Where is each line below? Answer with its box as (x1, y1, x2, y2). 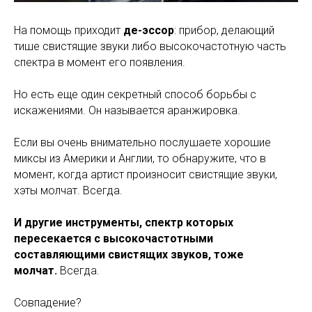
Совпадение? (14, 295, 81, 309)
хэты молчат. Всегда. (14, 183, 123, 197)
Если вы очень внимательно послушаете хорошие (14, 135, 271, 149)
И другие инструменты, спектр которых (14, 215, 233, 229)
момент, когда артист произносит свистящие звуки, (14, 167, 277, 181)
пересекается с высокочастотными (14, 231, 213, 245)
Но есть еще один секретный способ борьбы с (14, 87, 256, 101)
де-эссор (123, 23, 174, 37)
